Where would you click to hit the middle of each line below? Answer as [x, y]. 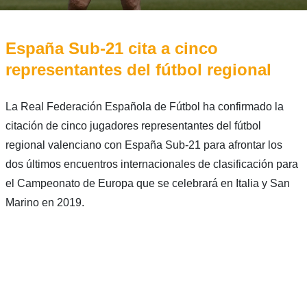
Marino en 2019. [45, 203]
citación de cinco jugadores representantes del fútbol [133, 126]
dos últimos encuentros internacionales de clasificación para [151, 164]
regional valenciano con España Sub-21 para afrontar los [144, 145]
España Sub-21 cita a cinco [111, 49]
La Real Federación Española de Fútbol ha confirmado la [144, 107]
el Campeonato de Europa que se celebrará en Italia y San [147, 184]
